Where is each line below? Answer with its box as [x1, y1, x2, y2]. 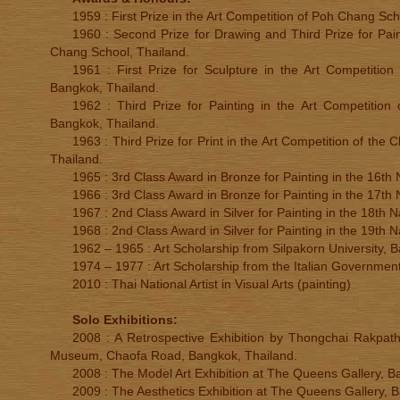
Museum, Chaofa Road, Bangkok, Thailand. [50, 348, 297, 362]
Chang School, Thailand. [50, 45, 189, 59]
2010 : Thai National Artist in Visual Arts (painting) [72, 277, 351, 291]
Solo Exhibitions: [72, 312, 178, 327]
